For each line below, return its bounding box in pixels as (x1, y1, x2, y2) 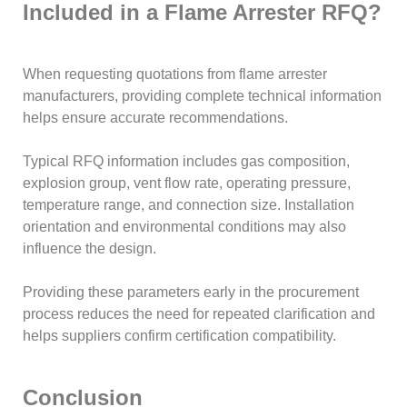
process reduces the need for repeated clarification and (23, 305, 376, 322)
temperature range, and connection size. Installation (23, 196, 355, 213)
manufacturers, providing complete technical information (23, 87, 382, 104)
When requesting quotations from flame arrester (23, 65, 328, 82)
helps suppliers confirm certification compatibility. (23, 327, 337, 343)
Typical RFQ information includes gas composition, (23, 153, 351, 169)
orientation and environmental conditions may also (23, 218, 347, 234)
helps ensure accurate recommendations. (23, 109, 289, 125)
